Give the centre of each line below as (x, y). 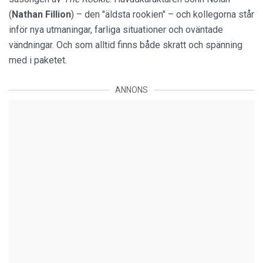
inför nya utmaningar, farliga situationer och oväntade (116, 30)
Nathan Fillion (41, 15)
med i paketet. (38, 60)
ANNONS (131, 90)
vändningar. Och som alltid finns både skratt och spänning (126, 45)
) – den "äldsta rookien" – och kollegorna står (163, 15)
